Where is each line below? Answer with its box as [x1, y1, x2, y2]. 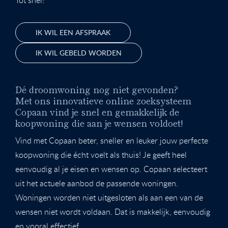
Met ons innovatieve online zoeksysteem [15, 93, 191, 107]
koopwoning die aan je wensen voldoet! [15, 116, 183, 129]
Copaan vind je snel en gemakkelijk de [15, 104, 179, 118]
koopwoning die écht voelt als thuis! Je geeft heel [15, 149, 187, 160]
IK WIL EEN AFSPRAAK [36, 27, 110, 37]
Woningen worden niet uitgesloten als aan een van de [15, 191, 203, 203]
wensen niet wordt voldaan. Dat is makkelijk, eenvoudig [15, 206, 210, 217]
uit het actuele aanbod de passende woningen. [15, 177, 178, 189]
